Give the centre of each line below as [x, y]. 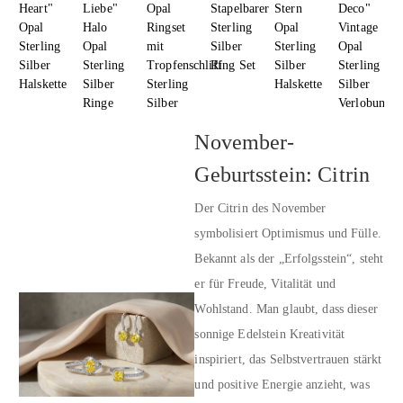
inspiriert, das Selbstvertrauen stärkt [288, 359]
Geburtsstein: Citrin [282, 175]
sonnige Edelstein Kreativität [270, 334]
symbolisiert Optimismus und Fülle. [288, 233]
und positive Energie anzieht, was [282, 384]
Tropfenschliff [184, 65]
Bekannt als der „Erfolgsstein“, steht [289, 258]
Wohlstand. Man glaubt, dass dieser [286, 309]
